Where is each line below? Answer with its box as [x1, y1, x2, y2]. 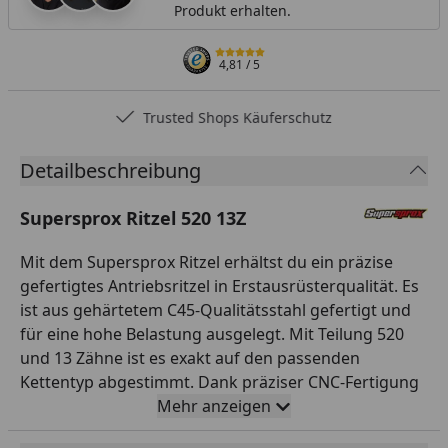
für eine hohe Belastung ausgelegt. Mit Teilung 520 [20, 322, 404, 345]
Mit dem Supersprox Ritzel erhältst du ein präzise [20, 250, 393, 273]
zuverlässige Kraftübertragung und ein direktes [20, 418, 381, 441]
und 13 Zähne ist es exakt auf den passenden [20, 346, 360, 369]
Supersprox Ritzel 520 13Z [20, 205, 246, 230]
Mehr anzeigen [157, 394, 271, 417]
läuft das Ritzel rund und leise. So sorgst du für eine [20, 394, 411, 417]
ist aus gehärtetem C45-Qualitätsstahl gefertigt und [20, 298, 411, 321]
